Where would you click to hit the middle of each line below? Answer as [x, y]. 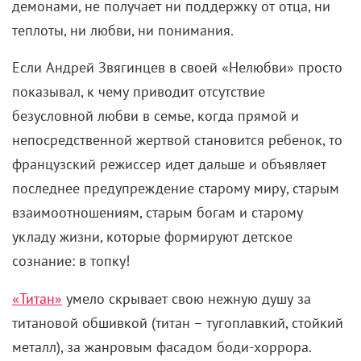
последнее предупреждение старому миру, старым [176, 189]
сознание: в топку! [71, 261]
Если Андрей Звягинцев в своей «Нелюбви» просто [177, 68]
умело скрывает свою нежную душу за [187, 298]
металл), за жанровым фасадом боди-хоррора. [162, 346]
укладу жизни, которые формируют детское [152, 237]
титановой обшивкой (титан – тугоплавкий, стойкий [178, 322]
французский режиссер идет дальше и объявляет [169, 164]
